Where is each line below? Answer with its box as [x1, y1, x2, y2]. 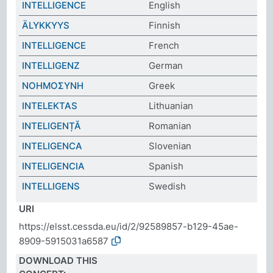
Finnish [149, 19, 180, 31]
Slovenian [149, 140, 191, 152]
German [149, 59, 183, 71]
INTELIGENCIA [22, 160, 85, 172]
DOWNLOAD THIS [19, 254, 98, 266]
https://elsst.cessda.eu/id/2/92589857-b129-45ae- [19, 220, 239, 232]
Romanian [149, 119, 191, 132]
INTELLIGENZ [22, 59, 80, 71]
